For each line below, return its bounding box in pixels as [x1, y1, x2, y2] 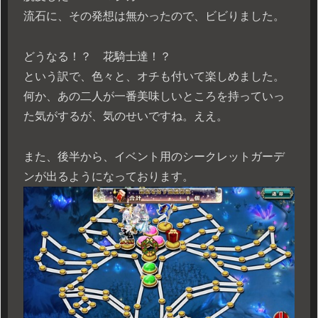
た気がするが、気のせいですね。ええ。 [23, 109, 228, 122]
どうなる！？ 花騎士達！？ [23, 50, 171, 62]
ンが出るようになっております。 [23, 170, 194, 182]
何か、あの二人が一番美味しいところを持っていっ [23, 89, 285, 102]
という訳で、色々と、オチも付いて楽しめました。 [23, 70, 285, 82]
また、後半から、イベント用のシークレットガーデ [23, 150, 285, 163]
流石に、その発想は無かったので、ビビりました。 [23, 9, 285, 22]
